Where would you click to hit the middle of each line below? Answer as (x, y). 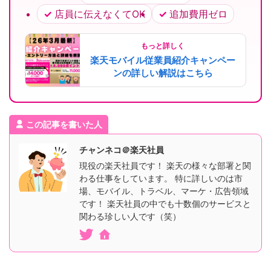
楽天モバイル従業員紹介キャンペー (163, 60)
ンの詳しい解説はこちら (163, 73)
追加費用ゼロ (198, 14)
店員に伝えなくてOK (100, 14)
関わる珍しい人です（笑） (130, 217)
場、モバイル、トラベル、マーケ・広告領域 (164, 191)
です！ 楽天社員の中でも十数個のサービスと (165, 204)
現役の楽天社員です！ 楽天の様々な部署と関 (165, 166)
